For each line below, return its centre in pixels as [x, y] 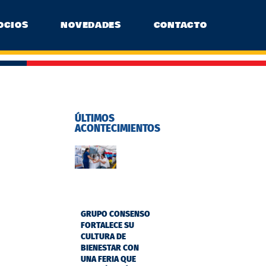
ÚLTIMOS [95, 119]
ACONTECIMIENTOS [118, 129]
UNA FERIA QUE [108, 259]
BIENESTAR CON [110, 248]
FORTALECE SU [107, 226]
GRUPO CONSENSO [115, 214]
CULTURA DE [103, 237]
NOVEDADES [91, 25]
